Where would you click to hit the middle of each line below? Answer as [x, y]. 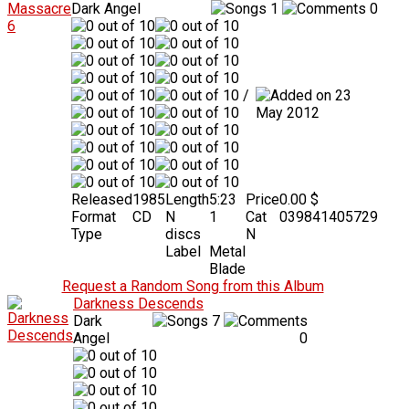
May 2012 [288, 112]
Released [102, 199]
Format [94, 216]
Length [187, 199]
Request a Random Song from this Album [193, 286]
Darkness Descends [138, 303]
